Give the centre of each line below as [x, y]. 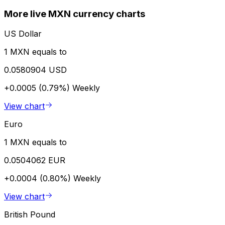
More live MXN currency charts [75, 14]
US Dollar [23, 34]
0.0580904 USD [35, 70]
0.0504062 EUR [35, 160]
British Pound [30, 215]
